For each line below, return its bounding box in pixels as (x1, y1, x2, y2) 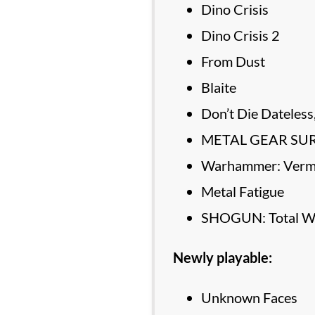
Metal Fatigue (200, 182, 284, 200)
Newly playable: (172, 248, 272, 266)
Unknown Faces (200, 289, 297, 307)
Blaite (200, 78, 236, 96)
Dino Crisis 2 (200, 26, 280, 44)
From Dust (200, 52, 265, 70)
